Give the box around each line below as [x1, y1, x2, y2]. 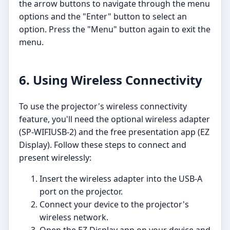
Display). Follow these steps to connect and [19, 139, 186, 151]
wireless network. [40, 212, 108, 223]
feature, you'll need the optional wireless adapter [19, 113, 210, 125]
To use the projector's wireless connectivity [19, 101, 187, 112]
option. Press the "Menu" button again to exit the [19, 24, 210, 35]
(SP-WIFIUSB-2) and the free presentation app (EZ [19, 126, 209, 138]
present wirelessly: [19, 152, 91, 164]
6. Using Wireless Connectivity [19, 71, 202, 89]
